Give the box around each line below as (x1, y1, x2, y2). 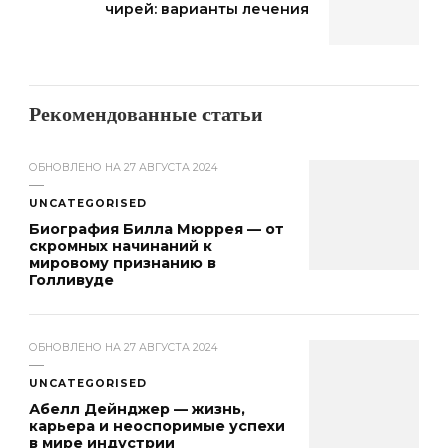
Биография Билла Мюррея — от (29, 220, 284, 239)
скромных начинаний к (29, 237, 212, 256)
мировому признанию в (29, 254, 216, 273)
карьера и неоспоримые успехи (29, 417, 285, 436)
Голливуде (29, 271, 114, 290)
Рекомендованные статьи (29, 102, 263, 135)
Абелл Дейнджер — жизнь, (29, 400, 245, 419)
